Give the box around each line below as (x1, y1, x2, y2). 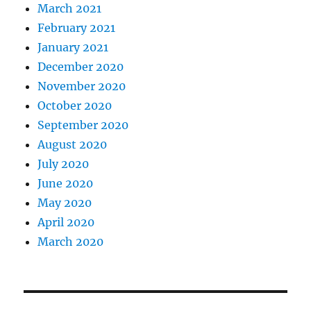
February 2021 (37, 21, 116, 35)
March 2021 (37, 1, 102, 16)
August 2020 (37, 137, 108, 152)
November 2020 (37, 79, 126, 94)
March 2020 (37, 235, 104, 249)
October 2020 (37, 99, 112, 113)
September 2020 (37, 118, 129, 133)
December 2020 (37, 60, 124, 74)
